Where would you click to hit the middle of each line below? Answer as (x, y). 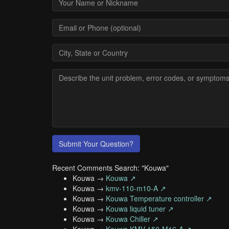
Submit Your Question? (96, 144)
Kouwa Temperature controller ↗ (159, 198)
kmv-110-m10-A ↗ (136, 188)
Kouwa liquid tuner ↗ (140, 209)
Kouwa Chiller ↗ (132, 219)
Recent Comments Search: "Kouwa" (110, 168)
